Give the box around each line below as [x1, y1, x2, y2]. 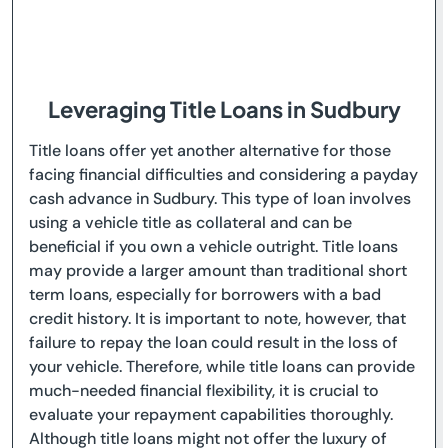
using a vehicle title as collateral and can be [29, 212, 352, 233]
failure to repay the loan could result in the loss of [29, 332, 398, 353]
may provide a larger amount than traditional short [29, 260, 407, 281]
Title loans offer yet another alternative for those [29, 140, 391, 161]
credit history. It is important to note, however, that [29, 308, 406, 329]
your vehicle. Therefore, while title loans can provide [29, 356, 415, 377]
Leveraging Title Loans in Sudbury [47, 95, 401, 123]
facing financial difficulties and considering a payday [29, 164, 418, 185]
